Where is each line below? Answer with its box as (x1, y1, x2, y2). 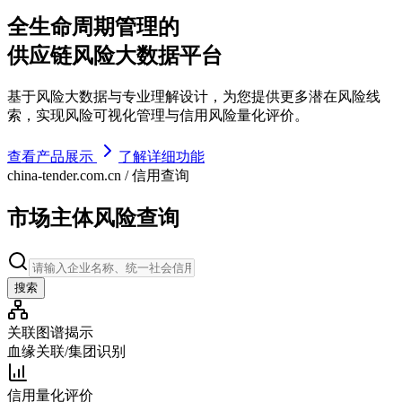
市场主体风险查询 (7, 205, 179, 230)
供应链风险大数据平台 (7, 43, 223, 67)
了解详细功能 (118, 148, 205, 164)
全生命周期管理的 (7, 14, 179, 39)
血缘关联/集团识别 (7, 343, 126, 359)
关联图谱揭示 (7, 324, 93, 340)
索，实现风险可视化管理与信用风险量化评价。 (7, 107, 309, 123)
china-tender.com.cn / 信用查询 (7, 167, 189, 183)
